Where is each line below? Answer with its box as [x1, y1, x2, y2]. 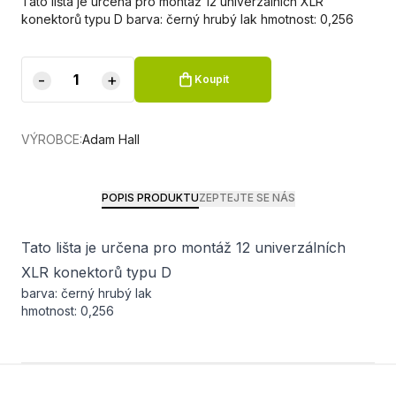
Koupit [194, 72, 229, 86]
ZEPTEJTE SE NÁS [198, 191, 295, 204]
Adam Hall [82, 132, 140, 147]
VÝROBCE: [21, 132, 82, 147]
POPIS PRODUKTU [101, 191, 199, 204]
